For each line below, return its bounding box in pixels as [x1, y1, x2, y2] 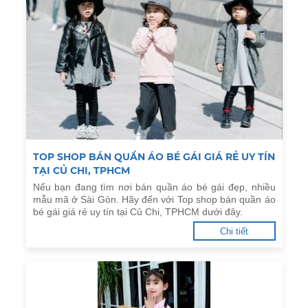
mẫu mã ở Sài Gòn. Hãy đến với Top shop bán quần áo [32, 194, 276, 205]
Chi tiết [220, 226, 248, 236]
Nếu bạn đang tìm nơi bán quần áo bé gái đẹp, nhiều [32, 181, 276, 192]
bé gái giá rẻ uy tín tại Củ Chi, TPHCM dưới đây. [32, 206, 243, 217]
